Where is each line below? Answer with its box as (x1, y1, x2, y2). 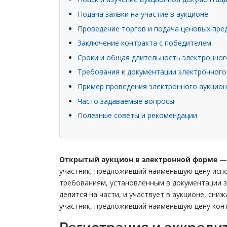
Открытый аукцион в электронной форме (59, 155, 217, 165)
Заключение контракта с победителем (78, 38, 211, 48)
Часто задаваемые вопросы (78, 96, 174, 106)
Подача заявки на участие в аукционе (78, 9, 208, 19)
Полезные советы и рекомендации (78, 110, 197, 121)
